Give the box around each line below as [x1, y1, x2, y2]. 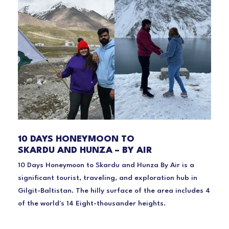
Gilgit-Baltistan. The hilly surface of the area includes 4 [18, 187, 210, 194]
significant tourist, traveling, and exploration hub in [18, 174, 197, 181]
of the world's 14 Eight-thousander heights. [18, 199, 166, 207]
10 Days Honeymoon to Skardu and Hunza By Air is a [18, 161, 194, 169]
